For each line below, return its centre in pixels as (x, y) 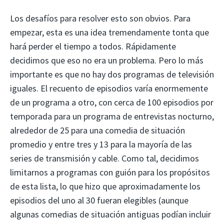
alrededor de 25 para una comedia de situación (97, 130)
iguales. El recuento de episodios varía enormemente (109, 88)
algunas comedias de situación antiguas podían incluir (110, 214)
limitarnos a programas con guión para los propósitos (110, 172)
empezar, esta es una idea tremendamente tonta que (109, 32)
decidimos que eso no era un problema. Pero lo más (107, 60)
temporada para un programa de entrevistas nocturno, (112, 116)
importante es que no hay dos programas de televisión (112, 74)
